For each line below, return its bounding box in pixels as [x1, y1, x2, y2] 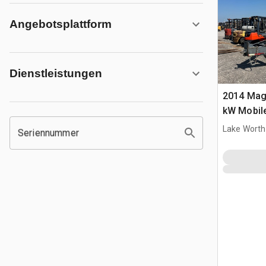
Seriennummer [18, 127, 79, 138]
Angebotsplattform [9, 18, 112, 30]
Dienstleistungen [9, 67, 102, 80]
